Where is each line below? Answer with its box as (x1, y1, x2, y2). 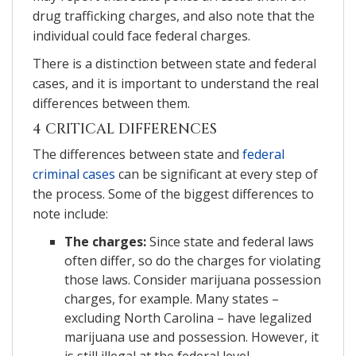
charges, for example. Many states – (64, 289, 279, 308)
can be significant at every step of (115, 164, 318, 183)
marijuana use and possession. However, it (64, 327, 319, 346)
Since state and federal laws (146, 232, 314, 250)
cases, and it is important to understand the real (33, 74, 319, 92)
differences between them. (33, 94, 190, 112)
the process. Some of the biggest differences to (33, 184, 314, 203)
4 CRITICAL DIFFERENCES (33, 118, 217, 139)
